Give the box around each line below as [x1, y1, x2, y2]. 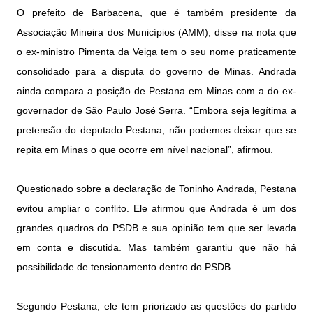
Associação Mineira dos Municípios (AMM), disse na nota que [17, 27, 296, 38]
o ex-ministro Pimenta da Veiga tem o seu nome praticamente [17, 46, 296, 58]
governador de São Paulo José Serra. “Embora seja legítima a [17, 105, 296, 117]
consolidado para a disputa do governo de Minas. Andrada [17, 66, 296, 78]
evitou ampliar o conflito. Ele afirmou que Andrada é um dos [17, 203, 296, 214]
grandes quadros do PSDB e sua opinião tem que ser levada [17, 222, 296, 234]
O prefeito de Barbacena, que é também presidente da [17, 7, 296, 19]
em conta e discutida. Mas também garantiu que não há [17, 242, 296, 254]
